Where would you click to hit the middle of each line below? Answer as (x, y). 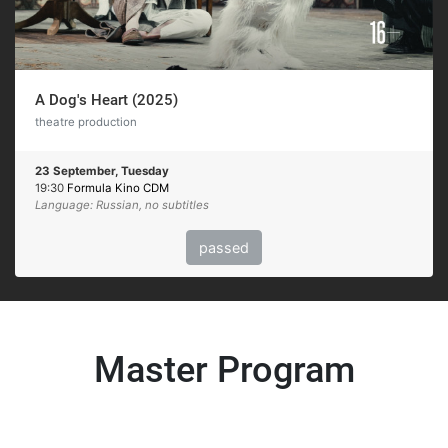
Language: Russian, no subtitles (122, 204)
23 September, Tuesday (102, 170)
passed (224, 247)
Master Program (224, 369)
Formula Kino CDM (118, 187)
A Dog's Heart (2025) (106, 99)
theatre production (86, 121)
